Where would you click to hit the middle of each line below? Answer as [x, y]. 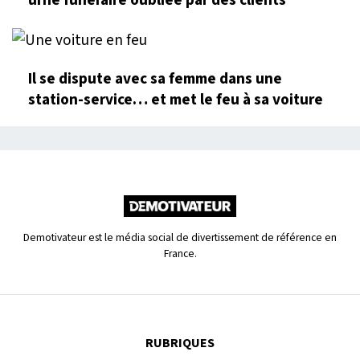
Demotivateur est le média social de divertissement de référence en [180, 237]
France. [180, 253]
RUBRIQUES [180, 343]
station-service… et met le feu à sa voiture [176, 99]
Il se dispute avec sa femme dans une [155, 78]
